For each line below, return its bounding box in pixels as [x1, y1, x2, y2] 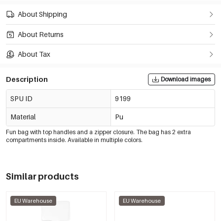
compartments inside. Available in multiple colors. [6, 136, 143, 144]
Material [10, 112, 36, 121]
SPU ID [10, 94, 33, 103]
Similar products [6, 171, 79, 182]
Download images [161, 75, 211, 83]
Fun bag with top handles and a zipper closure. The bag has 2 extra [6, 128, 191, 136]
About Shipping [18, 10, 67, 19]
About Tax [18, 49, 50, 58]
